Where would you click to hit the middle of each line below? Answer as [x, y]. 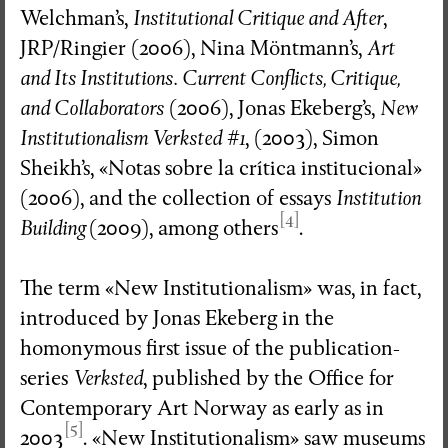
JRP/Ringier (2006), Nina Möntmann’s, [193, 48]
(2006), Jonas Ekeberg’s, [272, 108]
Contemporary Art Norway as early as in [202, 408]
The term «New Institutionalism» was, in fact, [220, 288]
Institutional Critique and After [258, 18]
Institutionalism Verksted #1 [132, 138]
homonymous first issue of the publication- [210, 348]
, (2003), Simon [312, 138]
